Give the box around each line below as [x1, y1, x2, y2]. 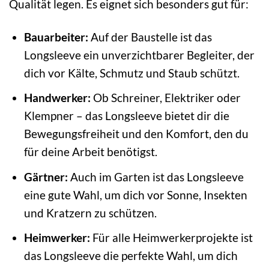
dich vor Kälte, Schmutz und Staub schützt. [23, 65, 240, 80]
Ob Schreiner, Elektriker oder [90, 91, 241, 105]
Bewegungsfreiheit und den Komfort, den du [23, 127, 249, 141]
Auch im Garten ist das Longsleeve [67, 169, 244, 184]
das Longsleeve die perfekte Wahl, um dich [23, 249, 238, 263]
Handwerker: [23, 91, 91, 105]
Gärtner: [23, 169, 68, 184]
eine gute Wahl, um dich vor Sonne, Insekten [23, 187, 247, 202]
